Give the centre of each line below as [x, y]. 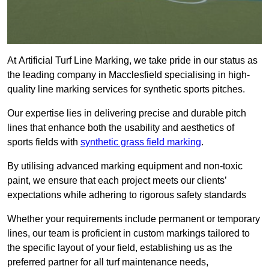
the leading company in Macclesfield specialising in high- [128, 75]
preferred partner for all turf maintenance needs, [108, 262]
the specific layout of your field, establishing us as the [120, 248]
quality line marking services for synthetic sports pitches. [126, 89]
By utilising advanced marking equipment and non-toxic [125, 166]
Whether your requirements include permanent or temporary [134, 219]
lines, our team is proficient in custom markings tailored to [128, 234]
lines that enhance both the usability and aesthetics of [121, 128]
